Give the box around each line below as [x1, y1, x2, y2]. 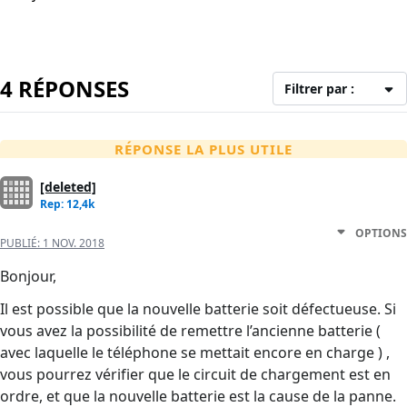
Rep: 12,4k [40, 196, 94, 213]
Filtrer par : [284, 80, 355, 98]
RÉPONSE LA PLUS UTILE [114, 140, 293, 159]
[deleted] [40, 178, 96, 196]
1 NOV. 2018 [43, 235, 104, 252]
